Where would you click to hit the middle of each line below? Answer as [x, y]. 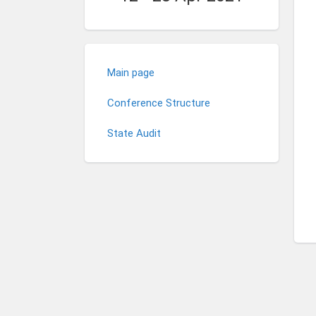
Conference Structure [159, 103]
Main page [131, 73]
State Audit [134, 133]
